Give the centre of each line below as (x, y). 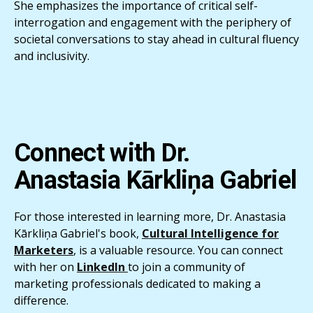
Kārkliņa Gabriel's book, (78, 233)
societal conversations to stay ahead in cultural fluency (156, 39)
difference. (41, 300)
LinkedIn (102, 267)
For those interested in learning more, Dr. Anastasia (150, 216)
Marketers (44, 250)
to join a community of (187, 267)
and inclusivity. (52, 56)
